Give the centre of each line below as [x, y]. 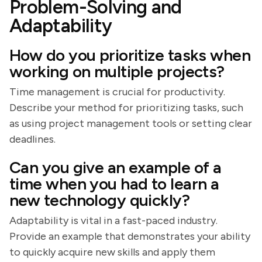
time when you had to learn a [114, 184]
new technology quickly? [100, 200]
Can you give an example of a [116, 167]
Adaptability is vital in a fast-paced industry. [113, 220]
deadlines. [32, 139]
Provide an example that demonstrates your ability [130, 236]
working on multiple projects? [117, 71]
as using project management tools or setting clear [131, 123]
